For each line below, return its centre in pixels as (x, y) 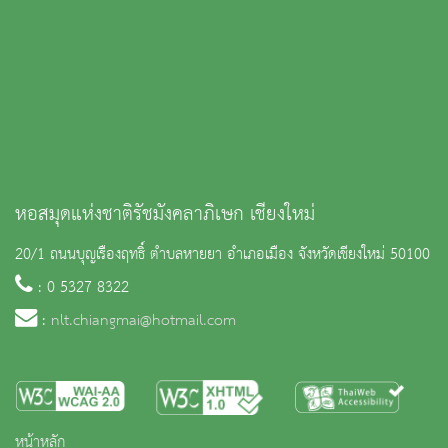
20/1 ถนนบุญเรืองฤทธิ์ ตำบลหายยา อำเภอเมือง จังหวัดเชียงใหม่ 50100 (222, 254)
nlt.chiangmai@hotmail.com (143, 320)
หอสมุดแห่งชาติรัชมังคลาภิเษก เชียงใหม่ (165, 214)
